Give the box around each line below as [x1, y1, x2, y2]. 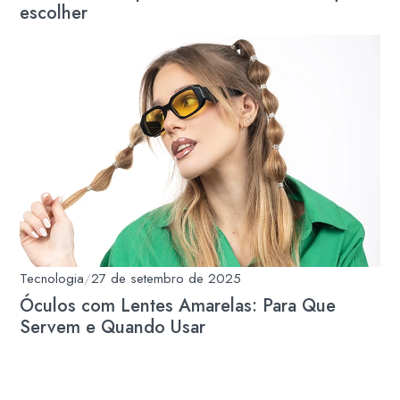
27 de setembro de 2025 [91, 269, 242, 289]
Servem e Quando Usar [20, 314, 206, 341]
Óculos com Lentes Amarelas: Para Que [20, 293, 337, 320]
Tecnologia [20, 269, 85, 289]
